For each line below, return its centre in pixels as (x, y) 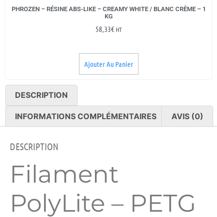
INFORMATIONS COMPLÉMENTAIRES (86, 116)
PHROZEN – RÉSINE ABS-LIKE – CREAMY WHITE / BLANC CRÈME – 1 (108, 9)
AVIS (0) (187, 116)
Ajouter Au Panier (108, 64)
